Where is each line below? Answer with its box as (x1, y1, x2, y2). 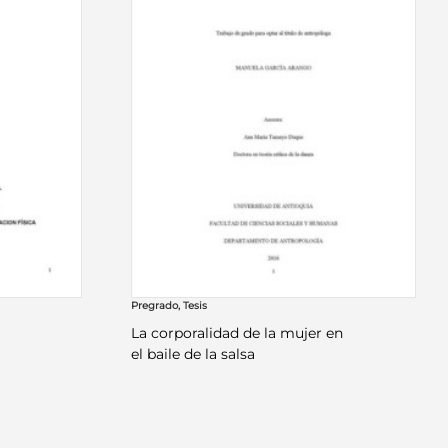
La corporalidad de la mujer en (131, 324, 344, 343)
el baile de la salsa (131, 345, 256, 364)
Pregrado (131, 299, 179, 313)
